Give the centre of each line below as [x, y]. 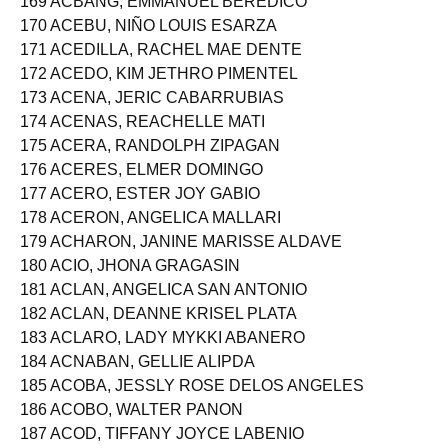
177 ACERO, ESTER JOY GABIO [140, 210]
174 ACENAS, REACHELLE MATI [142, 138]
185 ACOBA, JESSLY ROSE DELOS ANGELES [192, 402]
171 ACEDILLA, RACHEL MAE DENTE [161, 66]
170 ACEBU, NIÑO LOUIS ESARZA [148, 42]
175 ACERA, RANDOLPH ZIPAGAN [150, 162]
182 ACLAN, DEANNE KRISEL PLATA [158, 330]
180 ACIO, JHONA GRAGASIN [130, 282]
